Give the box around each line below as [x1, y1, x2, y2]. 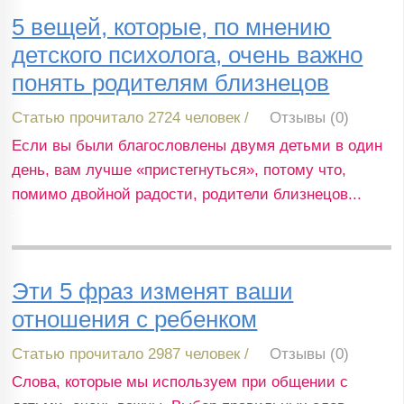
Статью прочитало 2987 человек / [12, 344, 250, 363]
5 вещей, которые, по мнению [12, 14, 332, 41]
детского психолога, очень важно [12, 42, 363, 69]
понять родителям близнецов [12, 70, 330, 96]
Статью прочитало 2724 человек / [12, 109, 250, 127]
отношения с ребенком [12, 306, 258, 332]
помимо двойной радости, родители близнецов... [12, 186, 363, 204]
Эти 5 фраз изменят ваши [12, 278, 294, 304]
